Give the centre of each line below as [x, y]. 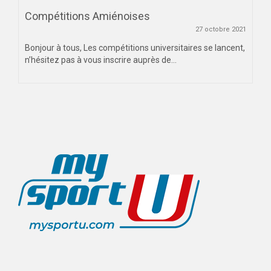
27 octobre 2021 [221, 30]
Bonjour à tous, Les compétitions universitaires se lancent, [135, 48]
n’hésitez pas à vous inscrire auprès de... [101, 60]
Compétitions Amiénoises [87, 16]
